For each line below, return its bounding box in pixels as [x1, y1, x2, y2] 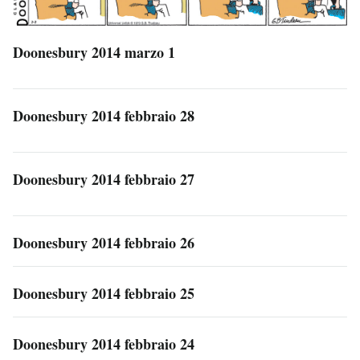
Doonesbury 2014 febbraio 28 [13, 104, 194, 126]
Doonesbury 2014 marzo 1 [13, 41, 175, 63]
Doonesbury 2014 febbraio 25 [13, 282, 194, 304]
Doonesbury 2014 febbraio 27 [13, 168, 194, 190]
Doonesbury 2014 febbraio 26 [13, 231, 194, 253]
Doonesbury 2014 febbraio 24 [13, 333, 194, 354]
